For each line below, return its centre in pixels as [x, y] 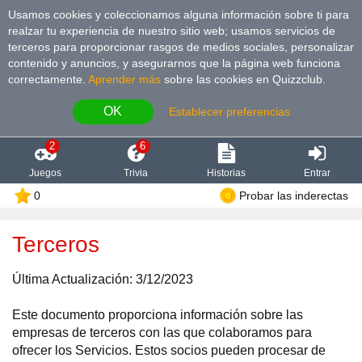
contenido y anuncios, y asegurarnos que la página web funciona [174, 63]
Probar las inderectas [293, 195]
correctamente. [48, 79]
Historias [226, 173]
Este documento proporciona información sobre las [158, 315]
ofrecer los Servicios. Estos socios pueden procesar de [169, 350]
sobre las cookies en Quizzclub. [243, 79]
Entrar [317, 173]
